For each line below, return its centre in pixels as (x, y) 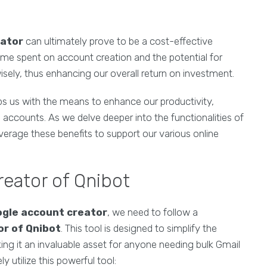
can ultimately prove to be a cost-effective (118, 41)
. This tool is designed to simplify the (139, 229)
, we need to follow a (153, 212)
